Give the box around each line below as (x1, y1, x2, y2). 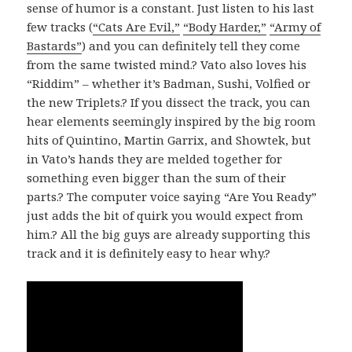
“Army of (269, 18, 321, 35)
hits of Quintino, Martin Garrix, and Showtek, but (27, 131, 312, 148)
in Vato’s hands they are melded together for (27, 150, 283, 167)
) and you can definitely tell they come (82, 37, 301, 53)
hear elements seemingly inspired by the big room (27, 112, 317, 129)
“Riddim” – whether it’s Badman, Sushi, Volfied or (27, 75, 311, 91)
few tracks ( (27, 18, 93, 35)
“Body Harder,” (183, 18, 267, 35)
